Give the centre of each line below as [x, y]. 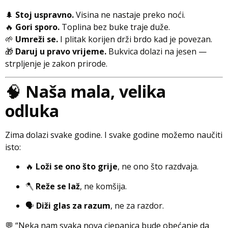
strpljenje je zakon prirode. [56, 63]
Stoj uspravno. [45, 15]
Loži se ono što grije [77, 167]
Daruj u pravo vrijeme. [61, 51]
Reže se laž [58, 186]
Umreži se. [37, 39]
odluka [32, 110]
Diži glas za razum [73, 206]
